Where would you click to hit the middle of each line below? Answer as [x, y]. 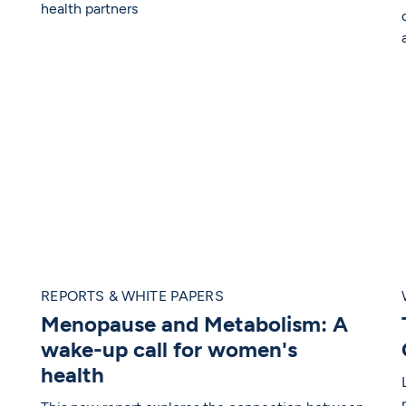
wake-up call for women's [169, 350]
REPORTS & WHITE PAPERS [132, 296]
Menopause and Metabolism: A [195, 324]
